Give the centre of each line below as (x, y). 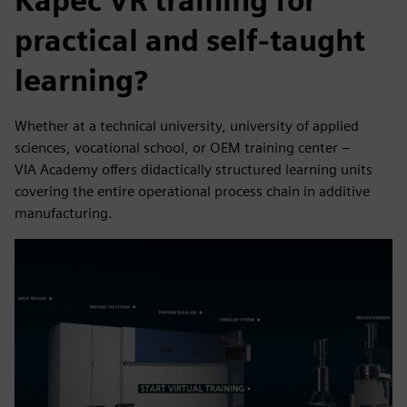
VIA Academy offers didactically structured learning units (194, 169)
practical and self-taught (190, 40)
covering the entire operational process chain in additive (192, 191)
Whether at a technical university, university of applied (187, 126)
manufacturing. (64, 213)
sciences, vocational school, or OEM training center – (182, 148)
